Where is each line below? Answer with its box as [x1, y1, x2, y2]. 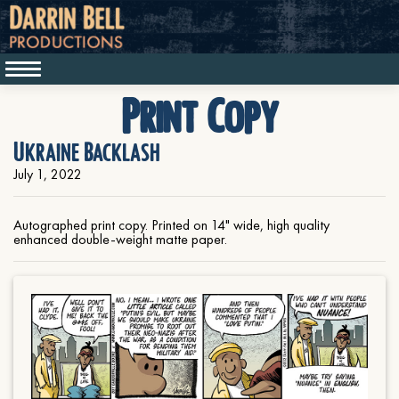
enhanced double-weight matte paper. [13, 230, 227, 248]
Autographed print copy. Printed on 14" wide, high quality [13, 216, 330, 234]
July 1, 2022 [13, 165, 82, 183]
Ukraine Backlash [13, 136, 160, 169]
